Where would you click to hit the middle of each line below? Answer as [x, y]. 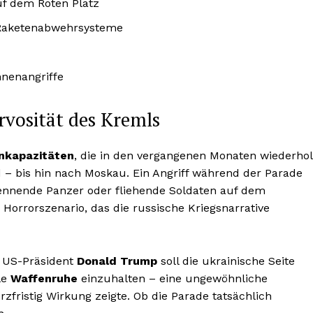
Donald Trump [117, 261]
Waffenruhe [44, 279]
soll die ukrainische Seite [226, 261]
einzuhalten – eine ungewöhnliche [173, 279]
